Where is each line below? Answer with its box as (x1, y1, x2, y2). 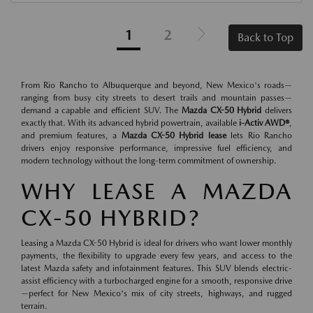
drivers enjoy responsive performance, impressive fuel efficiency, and (21, 143, 292, 154)
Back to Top (238, 31, 293, 45)
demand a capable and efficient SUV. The (21, 105, 182, 116)
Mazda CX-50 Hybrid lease (121, 131, 226, 141)
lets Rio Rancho (226, 131, 293, 141)
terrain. (21, 301, 48, 312)
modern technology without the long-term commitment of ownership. (21, 156, 277, 166)
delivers (261, 105, 293, 116)
